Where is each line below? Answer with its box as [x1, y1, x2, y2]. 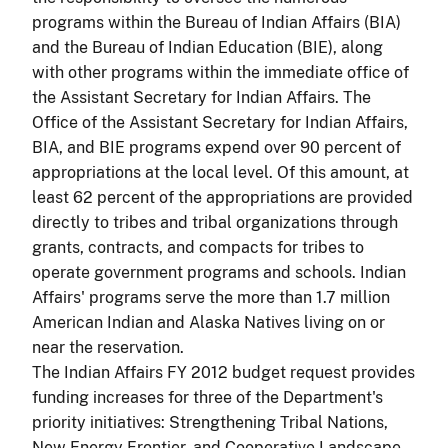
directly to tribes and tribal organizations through [32, 212, 398, 232]
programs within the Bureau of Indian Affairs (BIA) [32, 12, 401, 32]
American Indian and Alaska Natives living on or [32, 312, 385, 332]
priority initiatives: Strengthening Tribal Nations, [32, 412, 388, 432]
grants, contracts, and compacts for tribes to [32, 237, 364, 257]
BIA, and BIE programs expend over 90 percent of [32, 137, 401, 157]
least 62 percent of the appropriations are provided [32, 187, 413, 207]
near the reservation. [32, 337, 184, 357]
